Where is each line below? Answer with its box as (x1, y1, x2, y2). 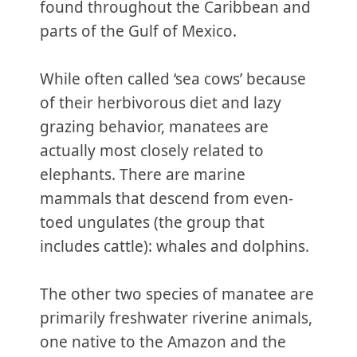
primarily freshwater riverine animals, (40, 307, 312, 328)
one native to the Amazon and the (40, 331, 286, 352)
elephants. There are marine (40, 163, 245, 185)
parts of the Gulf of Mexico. (40, 20, 237, 41)
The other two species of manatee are (40, 283, 314, 304)
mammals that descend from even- (40, 187, 293, 209)
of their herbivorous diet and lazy (40, 92, 281, 113)
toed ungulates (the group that (40, 211, 265, 233)
